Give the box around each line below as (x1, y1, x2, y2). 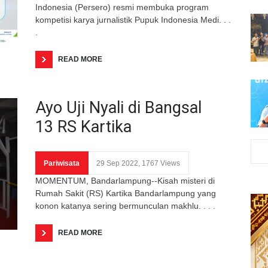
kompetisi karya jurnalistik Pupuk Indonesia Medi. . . (35, 14, 231, 25)
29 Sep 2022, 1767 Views (96, 159, 180, 167)
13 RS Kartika (35, 117, 132, 136)
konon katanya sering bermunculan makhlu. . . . (35, 200, 215, 211)
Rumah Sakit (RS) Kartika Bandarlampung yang (35, 188, 216, 198)
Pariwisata (44, 159, 80, 167)
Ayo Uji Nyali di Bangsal (35, 98, 202, 117)
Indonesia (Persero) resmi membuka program (35, 2, 209, 12)
